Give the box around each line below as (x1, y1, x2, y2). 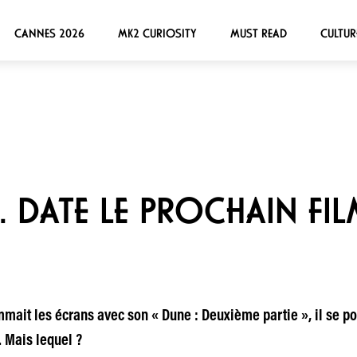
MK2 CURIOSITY (117, 25, 197, 41)
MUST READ (229, 25, 287, 41)
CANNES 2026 (14, 25, 84, 41)
